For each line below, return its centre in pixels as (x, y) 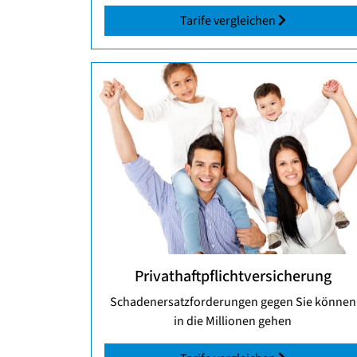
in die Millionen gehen (233, 322)
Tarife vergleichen (229, 21)
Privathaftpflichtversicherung (233, 277)
